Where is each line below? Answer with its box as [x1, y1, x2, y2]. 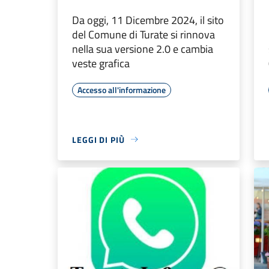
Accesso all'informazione [77, 83, 166, 96]
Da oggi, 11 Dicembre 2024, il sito [72, 11, 224, 28]
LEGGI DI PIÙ [72, 133, 125, 146]
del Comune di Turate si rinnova [72, 26, 215, 43]
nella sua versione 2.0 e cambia [72, 40, 213, 57]
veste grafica [72, 55, 130, 71]
